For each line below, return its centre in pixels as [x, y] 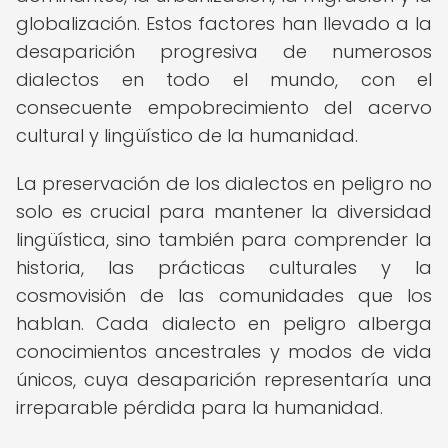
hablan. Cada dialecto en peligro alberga [224, 323]
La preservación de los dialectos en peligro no [224, 183]
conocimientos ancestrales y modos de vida [224, 351]
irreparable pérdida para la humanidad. [199, 407]
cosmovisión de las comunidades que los [224, 295]
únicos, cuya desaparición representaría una [224, 379]
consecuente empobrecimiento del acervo [224, 107]
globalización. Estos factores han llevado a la [224, 23]
